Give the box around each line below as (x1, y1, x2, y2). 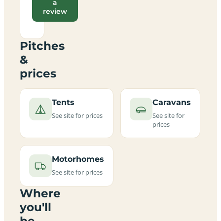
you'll (20, 200, 51, 214)
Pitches (20, 38, 65, 53)
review (43, 6, 67, 16)
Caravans (152, 97, 191, 107)
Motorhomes (52, 154, 104, 164)
